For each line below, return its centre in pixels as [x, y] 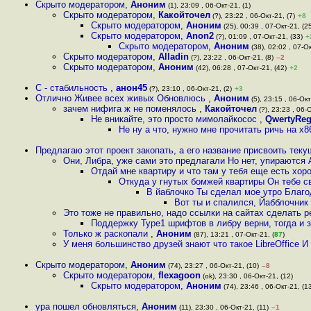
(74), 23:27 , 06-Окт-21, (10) [212, 266]
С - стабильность [73, 88]
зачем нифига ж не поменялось [131, 109]
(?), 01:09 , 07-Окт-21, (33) [258, 36]
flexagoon [179, 275]
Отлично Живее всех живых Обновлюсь [122, 98]
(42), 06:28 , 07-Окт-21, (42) [240, 68]
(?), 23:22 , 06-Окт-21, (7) [253, 16]
